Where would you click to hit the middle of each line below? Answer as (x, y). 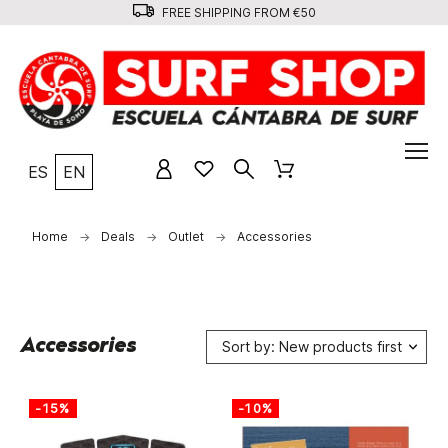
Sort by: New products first (311, 346)
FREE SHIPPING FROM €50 (237, 12)
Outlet (185, 236)
